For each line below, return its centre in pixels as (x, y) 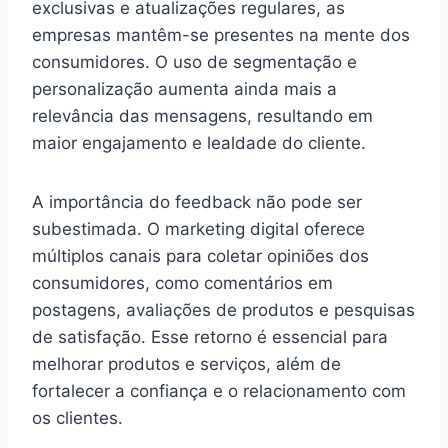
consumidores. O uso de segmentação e (194, 61)
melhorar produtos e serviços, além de (186, 363)
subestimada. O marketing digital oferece (198, 228)
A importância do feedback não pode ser (197, 201)
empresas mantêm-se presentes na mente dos (221, 34)
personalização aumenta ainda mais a (184, 88)
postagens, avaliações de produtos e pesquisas (223, 309)
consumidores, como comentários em (182, 282)
